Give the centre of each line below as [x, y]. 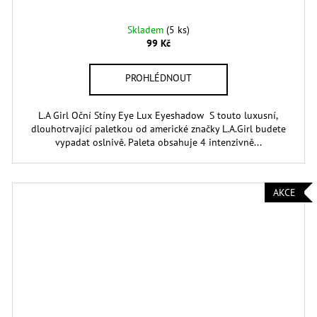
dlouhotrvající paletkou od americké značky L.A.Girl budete [158, 129]
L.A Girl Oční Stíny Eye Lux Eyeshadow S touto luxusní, [158, 116]
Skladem [146, 30]
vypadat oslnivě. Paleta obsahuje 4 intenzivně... [158, 143]
